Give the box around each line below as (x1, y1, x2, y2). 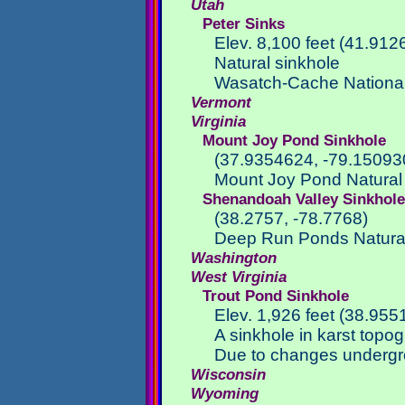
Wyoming (190, 384, 259, 402)
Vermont (190, 93, 251, 111)
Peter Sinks (202, 14, 285, 33)
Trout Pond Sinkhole (202, 287, 349, 305)
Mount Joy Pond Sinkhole (202, 131, 386, 149)
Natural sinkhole (214, 53, 341, 72)
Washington (190, 249, 277, 267)
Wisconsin (190, 365, 266, 383)
